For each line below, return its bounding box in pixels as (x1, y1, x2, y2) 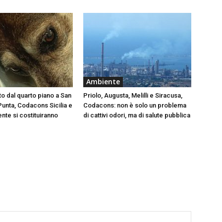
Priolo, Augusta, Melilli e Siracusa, (83, 91, 182, 99)
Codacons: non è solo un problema (83, 101, 186, 109)
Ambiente (86, 76, 120, 86)
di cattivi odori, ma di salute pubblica (83, 111, 190, 119)
